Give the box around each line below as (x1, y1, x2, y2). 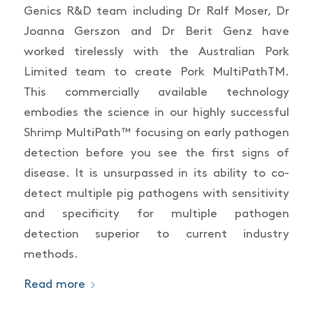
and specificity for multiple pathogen (23, 208, 290, 219)
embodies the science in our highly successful (23, 106, 290, 118)
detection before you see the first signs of (23, 147, 290, 159)
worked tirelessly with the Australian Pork (23, 45, 290, 57)
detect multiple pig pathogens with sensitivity (23, 187, 290, 199)
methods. (23, 248, 78, 260)
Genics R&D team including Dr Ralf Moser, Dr (23, 5, 290, 17)
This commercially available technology (23, 86, 290, 98)
